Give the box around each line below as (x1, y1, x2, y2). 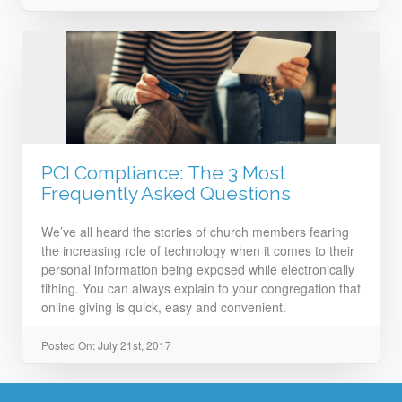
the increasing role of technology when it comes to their (41, 240, 354, 259)
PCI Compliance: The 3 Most (41, 161, 285, 184)
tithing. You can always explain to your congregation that (41, 278, 361, 297)
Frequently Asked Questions (41, 181, 291, 205)
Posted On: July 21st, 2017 (41, 336, 171, 353)
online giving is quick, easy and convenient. (41, 297, 286, 316)
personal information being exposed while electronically (41, 259, 354, 278)
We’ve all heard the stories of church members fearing (41, 222, 349, 240)
